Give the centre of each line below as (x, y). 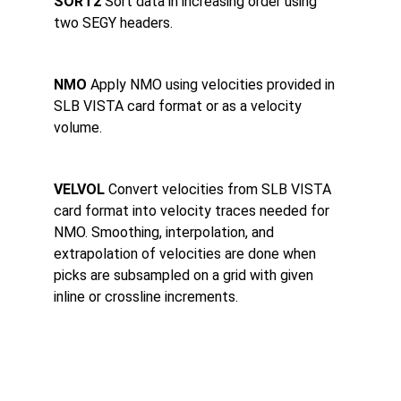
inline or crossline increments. (146, 297)
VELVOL (81, 190)
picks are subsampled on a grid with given (185, 276)
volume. (78, 128)
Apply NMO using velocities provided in (214, 85)
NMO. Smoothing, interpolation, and (166, 233)
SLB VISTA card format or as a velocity (179, 107)
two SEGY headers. (113, 22)
